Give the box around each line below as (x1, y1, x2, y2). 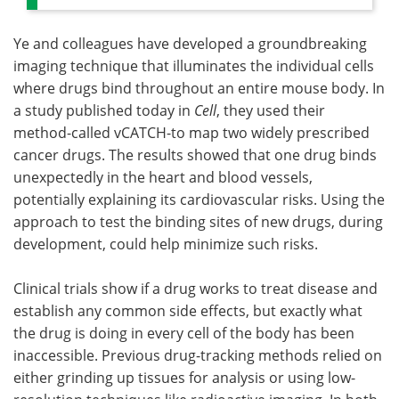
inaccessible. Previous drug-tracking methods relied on (13, 346, 382, 364)
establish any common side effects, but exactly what (13, 301, 362, 320)
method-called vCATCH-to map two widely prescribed (13, 123, 370, 142)
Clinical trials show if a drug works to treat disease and (13, 279, 378, 297)
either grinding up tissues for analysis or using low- (13, 368, 355, 387)
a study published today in (13, 101, 194, 119)
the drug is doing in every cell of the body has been (13, 323, 354, 342)
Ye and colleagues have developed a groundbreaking (13, 34, 367, 53)
